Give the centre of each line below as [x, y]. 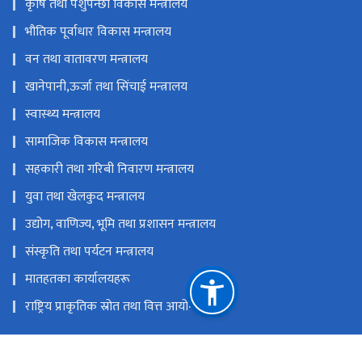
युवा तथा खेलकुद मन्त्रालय [85, 197]
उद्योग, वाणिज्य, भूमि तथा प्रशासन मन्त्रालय [120, 225]
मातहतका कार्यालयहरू [78, 280]
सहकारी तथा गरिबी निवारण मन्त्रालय [109, 170]
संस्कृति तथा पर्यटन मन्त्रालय [89, 252]
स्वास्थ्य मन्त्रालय [63, 115]
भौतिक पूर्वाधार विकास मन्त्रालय [98, 32]
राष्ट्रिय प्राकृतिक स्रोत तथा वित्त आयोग [110, 307]
